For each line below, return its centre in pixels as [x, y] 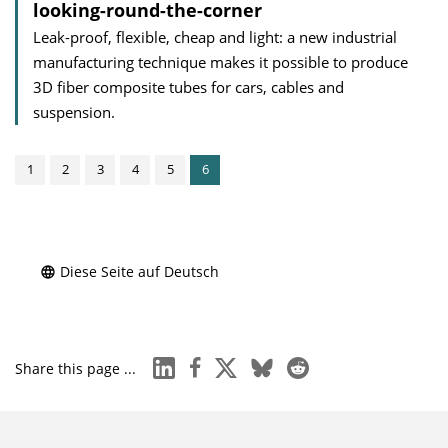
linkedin [179, 363]
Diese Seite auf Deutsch [139, 271]
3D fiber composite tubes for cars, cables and [188, 87]
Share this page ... [75, 368]
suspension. [74, 112]
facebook [213, 363]
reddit [307, 363]
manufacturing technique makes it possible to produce [220, 62]
